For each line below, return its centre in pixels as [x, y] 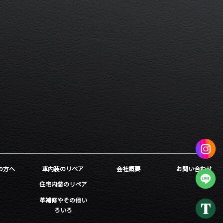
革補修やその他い [63, 200]
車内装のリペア [63, 169]
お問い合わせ [194, 169]
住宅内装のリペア [63, 184]
